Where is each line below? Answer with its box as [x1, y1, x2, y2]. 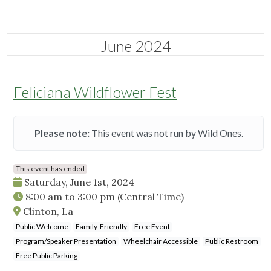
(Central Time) [117, 191, 184, 203]
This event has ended [16, 164, 85, 174]
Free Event [134, 222, 170, 232]
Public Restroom [205, 237, 258, 246]
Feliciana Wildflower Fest [13, 83, 177, 102]
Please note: [34, 127, 90, 139]
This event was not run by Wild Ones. [89, 127, 243, 139]
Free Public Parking [16, 251, 77, 261]
